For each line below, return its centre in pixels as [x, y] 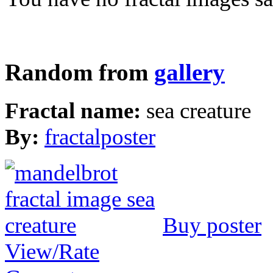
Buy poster [212, 225]
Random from [80, 73]
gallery [190, 73]
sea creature [199, 110]
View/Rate [52, 251]
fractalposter [100, 136]
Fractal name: [76, 110]
